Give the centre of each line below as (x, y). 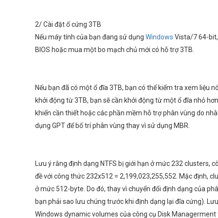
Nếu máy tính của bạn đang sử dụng (90, 37)
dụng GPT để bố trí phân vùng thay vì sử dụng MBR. (112, 126)
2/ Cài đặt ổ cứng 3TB (68, 24)
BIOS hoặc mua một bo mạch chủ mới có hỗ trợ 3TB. (115, 50)
